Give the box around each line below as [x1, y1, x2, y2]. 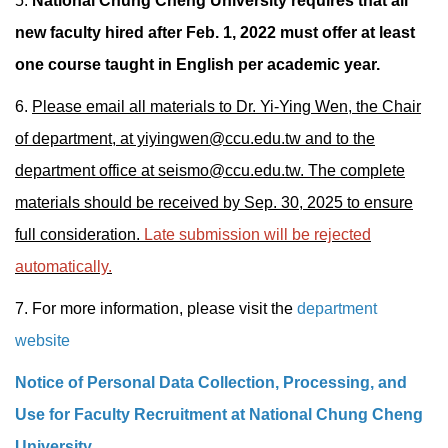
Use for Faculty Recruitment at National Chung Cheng [15, 405, 423, 423]
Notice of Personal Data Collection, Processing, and [15, 373, 407, 391]
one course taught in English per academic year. [15, 55, 380, 73]
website [15, 331, 70, 349]
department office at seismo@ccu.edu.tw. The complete [15, 161, 405, 179]
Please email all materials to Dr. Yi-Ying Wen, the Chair [32, 97, 421, 115]
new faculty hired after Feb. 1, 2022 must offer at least [15, 23, 415, 41]
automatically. [15, 257, 112, 275]
